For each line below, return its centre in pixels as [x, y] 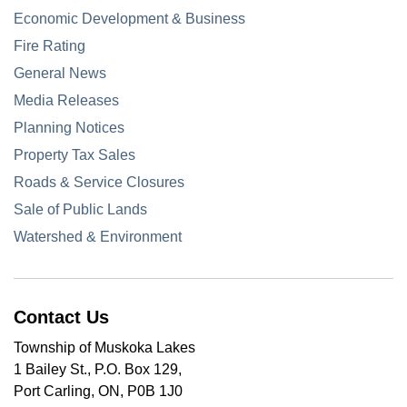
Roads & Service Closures [99, 182]
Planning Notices [69, 128]
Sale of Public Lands [80, 209]
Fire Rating [50, 46]
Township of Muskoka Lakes [104, 347]
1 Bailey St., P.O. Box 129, [98, 369]
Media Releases [66, 100]
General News [60, 73]
